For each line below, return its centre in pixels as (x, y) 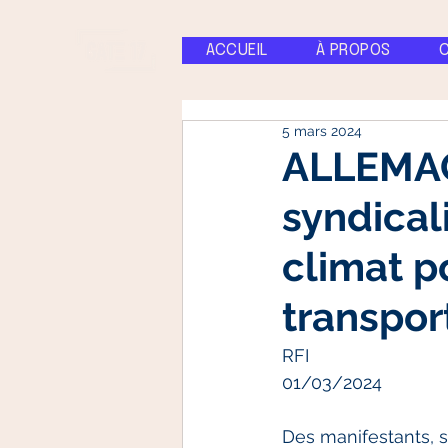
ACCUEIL (237, 50)
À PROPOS (353, 50)
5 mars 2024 (322, 131)
